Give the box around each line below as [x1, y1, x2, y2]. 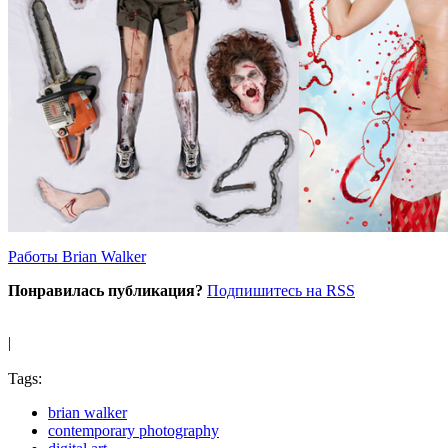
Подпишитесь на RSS [207, 281, 355, 299]
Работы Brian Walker [8, 247, 146, 265]
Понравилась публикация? [8, 281, 203, 299]
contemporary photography [48, 421, 219, 439]
